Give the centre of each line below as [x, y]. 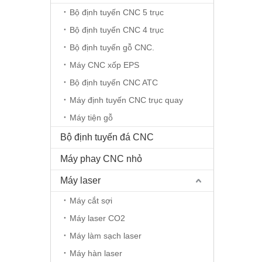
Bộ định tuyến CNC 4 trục [117, 30]
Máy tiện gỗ [91, 118]
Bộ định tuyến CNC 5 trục [117, 12]
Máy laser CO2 [97, 218]
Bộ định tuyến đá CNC [107, 137]
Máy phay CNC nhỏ [101, 159]
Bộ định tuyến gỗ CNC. [112, 47]
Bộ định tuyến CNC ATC [114, 82]
